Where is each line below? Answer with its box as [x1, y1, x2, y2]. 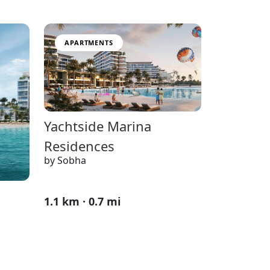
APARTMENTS [64, 37, 113, 47]
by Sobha [44, 154, 86, 168]
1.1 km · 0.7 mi [44, 194, 121, 209]
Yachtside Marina [44, 117, 151, 136]
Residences [44, 137, 115, 155]
